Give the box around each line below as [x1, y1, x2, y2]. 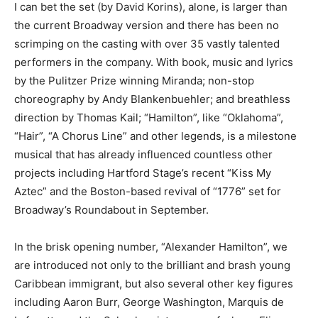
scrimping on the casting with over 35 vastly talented [14, 36, 280, 50]
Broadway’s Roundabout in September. [14, 202, 209, 216]
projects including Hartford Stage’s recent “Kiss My [14, 165, 271, 180]
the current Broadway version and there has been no [14, 18, 279, 32]
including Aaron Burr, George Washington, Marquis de [14, 295, 284, 309]
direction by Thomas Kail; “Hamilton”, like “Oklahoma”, [14, 110, 283, 124]
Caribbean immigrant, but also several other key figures [14, 276, 293, 290]
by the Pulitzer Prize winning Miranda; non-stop [14, 73, 254, 87]
